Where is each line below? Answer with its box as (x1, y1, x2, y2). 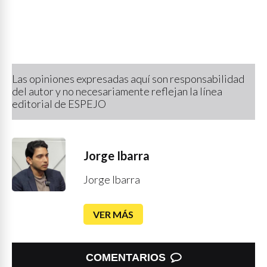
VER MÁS (93, 209, 133, 220)
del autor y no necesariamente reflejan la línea (12, 85, 222, 98)
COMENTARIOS (86, 252, 166, 263)
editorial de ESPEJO (12, 97, 106, 110)
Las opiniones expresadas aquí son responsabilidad (12, 72, 244, 85)
